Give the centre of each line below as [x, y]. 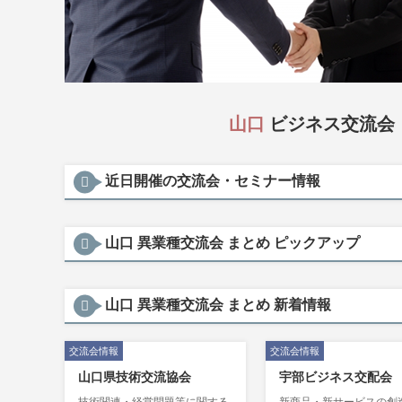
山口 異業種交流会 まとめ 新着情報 [218, 305]
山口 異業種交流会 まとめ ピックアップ [232, 243]
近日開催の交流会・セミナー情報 [213, 181]
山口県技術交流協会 [135, 377]
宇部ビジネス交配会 [336, 377]
